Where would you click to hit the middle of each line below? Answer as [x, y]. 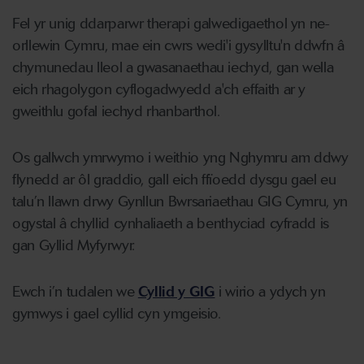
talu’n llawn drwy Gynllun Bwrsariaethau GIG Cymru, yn [180, 201]
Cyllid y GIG [176, 291]
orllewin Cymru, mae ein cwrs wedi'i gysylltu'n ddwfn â [178, 45]
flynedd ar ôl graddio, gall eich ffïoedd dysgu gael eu [174, 179]
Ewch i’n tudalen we [75, 291]
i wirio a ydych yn [270, 291]
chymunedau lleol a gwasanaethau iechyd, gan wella [173, 67]
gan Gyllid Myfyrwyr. [74, 245]
